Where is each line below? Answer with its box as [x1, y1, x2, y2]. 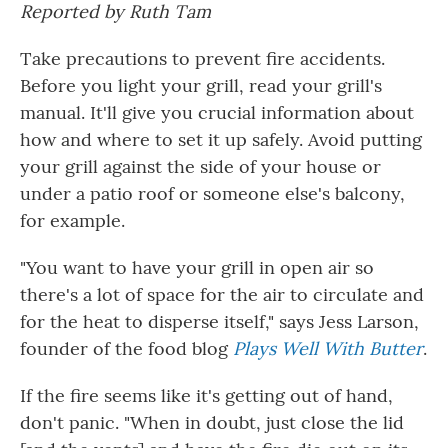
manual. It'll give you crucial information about [20, 101, 414, 124]
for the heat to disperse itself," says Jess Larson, [20, 310, 419, 333]
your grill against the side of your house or [20, 155, 381, 178]
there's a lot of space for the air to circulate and [20, 283, 424, 306]
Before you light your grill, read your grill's [20, 74, 382, 97]
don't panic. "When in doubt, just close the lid [20, 411, 404, 434]
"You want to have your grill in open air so [20, 256, 374, 279]
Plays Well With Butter [233, 337, 423, 360]
